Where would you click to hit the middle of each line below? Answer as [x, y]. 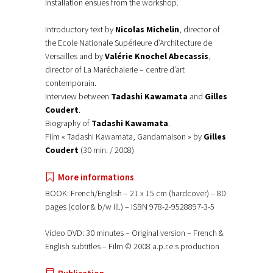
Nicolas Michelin [147, 30]
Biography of [68, 123]
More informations [96, 177]
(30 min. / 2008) [106, 150]
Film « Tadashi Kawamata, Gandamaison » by [124, 137]
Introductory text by [80, 30]
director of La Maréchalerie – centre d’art [115, 70]
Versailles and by [75, 56]
